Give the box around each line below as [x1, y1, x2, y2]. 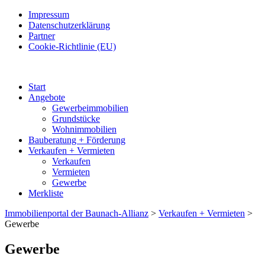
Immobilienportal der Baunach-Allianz [5, 208, 148, 218]
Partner [28, 31, 55, 41]
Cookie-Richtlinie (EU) [28, 41, 116, 51]
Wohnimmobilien [52, 124, 117, 134]
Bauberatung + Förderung [28, 135, 125, 145]
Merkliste [28, 188, 63, 198]
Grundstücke [52, 114, 100, 124]
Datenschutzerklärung [28, 20, 110, 30]
